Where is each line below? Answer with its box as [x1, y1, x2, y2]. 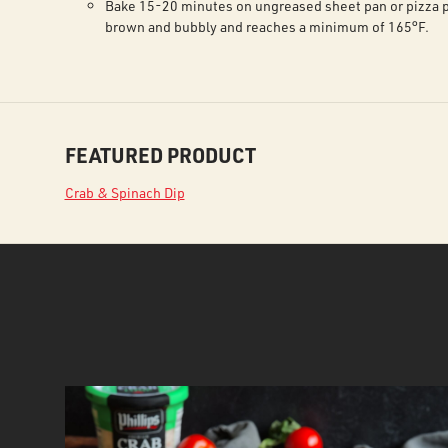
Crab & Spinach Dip [64, 183, 185, 202]
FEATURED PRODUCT [64, 142, 256, 168]
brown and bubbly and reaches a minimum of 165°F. [104, 17, 429, 36]
